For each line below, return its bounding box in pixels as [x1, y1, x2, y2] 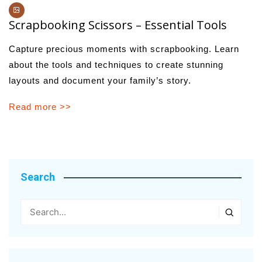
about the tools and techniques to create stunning [9, 60, 223, 70]
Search [20, 171, 55, 184]
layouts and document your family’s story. [9, 75, 191, 86]
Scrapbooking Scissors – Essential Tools [9, 17, 227, 33]
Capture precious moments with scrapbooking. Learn [9, 44, 239, 54]
